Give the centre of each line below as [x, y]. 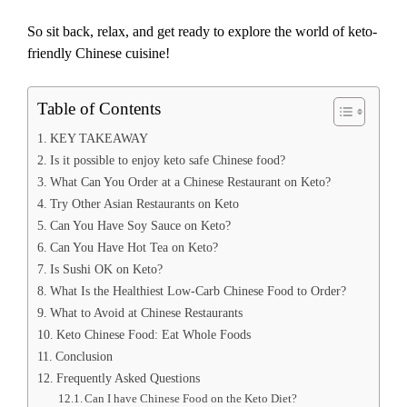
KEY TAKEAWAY [99, 139]
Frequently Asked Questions [128, 378]
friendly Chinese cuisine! [99, 54]
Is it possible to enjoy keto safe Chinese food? [167, 160]
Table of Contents [99, 109]
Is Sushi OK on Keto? [106, 269]
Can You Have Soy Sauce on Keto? [140, 226]
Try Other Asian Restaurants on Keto [144, 204]
